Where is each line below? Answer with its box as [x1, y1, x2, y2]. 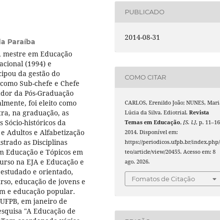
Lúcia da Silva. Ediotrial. [125, 109, 190, 116]
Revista [189, 109, 210, 116]
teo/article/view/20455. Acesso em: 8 [125, 148, 216, 155]
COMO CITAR [125, 73, 166, 82]
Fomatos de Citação [132, 175, 195, 183]
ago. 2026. [125, 158, 150, 165]
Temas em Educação [125, 118, 181, 126]
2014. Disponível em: [125, 128, 178, 136]
